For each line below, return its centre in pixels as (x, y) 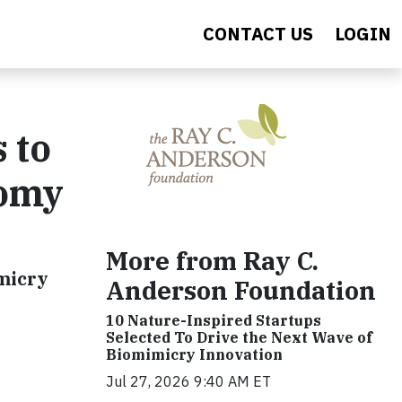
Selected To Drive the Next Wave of (239, 337)
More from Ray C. (212, 261)
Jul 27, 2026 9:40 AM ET (188, 381)
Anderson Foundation (241, 290)
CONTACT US (258, 34)
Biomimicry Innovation (194, 354)
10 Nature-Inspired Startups (214, 320)
